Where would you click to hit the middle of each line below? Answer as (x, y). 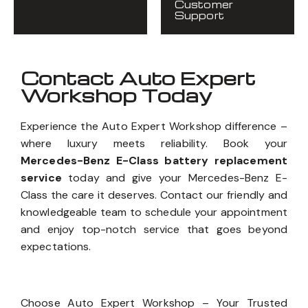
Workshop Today (116, 95)
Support (199, 15)
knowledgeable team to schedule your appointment (154, 212)
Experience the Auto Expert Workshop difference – (154, 126)
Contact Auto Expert (138, 78)
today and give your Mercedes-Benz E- (174, 178)
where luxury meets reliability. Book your (154, 144)
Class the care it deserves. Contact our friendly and (154, 195)
